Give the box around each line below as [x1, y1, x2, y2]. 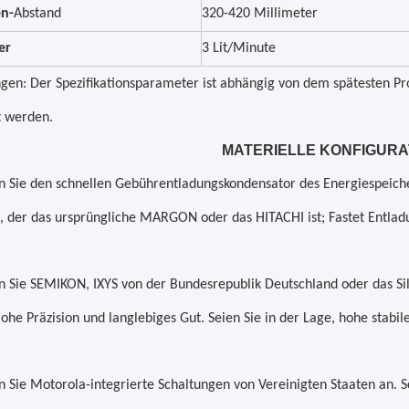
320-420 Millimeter [202, 6, 318, 21]
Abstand [14, 6, 61, 21]
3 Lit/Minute [202, 41, 276, 56]
